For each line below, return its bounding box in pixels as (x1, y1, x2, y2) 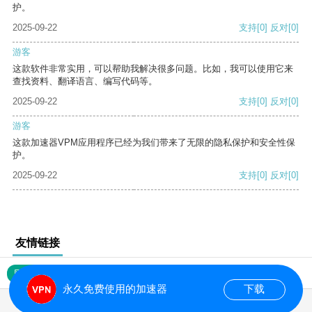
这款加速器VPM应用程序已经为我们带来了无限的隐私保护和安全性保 (13, 137, 295, 148)
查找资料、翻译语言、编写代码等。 (13, 76, 157, 87)
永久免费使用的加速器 (62, 283, 167, 295)
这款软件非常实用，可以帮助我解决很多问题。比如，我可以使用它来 (13, 63, 293, 75)
